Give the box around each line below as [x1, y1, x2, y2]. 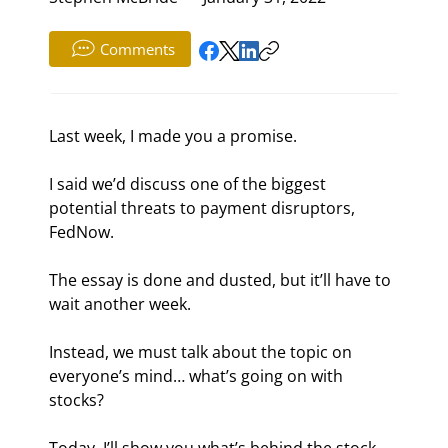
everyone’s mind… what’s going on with [49, 365, 348, 388]
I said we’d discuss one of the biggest [49, 173, 331, 196]
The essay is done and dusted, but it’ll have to [49, 269, 396, 292]
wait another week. [49, 293, 192, 316]
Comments [99, 39, 175, 60]
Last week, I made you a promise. [49, 125, 298, 148]
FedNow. [49, 221, 115, 244]
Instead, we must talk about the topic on [49, 341, 357, 364]
